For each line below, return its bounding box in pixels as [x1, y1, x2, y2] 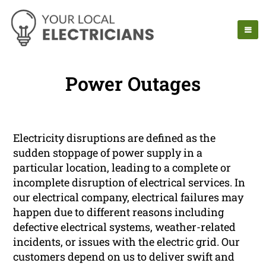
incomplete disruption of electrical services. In [13, 175, 246, 190]
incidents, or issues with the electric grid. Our [13, 235, 240, 249]
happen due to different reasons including [13, 205, 224, 220]
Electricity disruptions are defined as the [13, 131, 216, 145]
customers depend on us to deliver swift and [13, 249, 235, 264]
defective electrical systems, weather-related [13, 220, 236, 235]
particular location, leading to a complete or [13, 160, 232, 175]
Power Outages [65, 71, 201, 97]
